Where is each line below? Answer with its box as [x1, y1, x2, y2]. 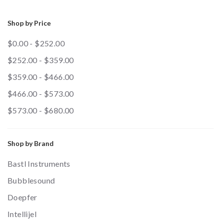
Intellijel [7, 209, 37, 219]
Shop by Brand [7, 139, 54, 148]
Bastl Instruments [7, 159, 71, 169]
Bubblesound [7, 176, 55, 185]
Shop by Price [7, 19, 51, 28]
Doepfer [7, 192, 37, 202]
